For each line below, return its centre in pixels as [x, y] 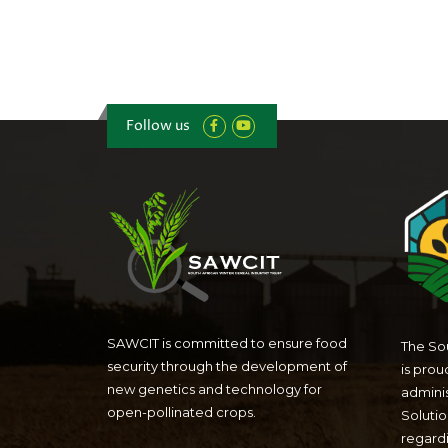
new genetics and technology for [214, 389]
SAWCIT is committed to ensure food [227, 343]
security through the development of [227, 366]
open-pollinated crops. [181, 412]
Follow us [157, 125]
